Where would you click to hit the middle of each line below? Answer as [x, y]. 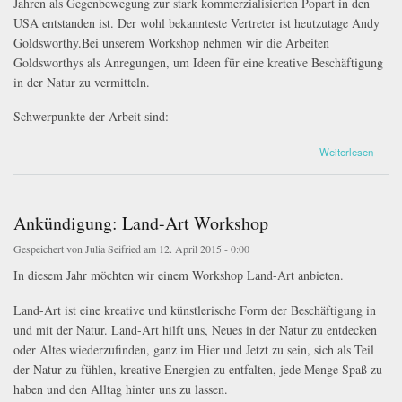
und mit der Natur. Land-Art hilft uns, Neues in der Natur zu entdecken [195, 329]
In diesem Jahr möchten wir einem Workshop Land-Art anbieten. [179, 275]
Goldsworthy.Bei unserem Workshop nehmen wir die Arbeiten [171, 42]
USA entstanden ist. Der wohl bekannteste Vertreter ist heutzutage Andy [197, 22]
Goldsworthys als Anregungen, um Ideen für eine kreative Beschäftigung [198, 62]
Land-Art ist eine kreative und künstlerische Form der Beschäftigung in [195, 310]
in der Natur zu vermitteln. [82, 82]
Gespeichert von [49, 249]
